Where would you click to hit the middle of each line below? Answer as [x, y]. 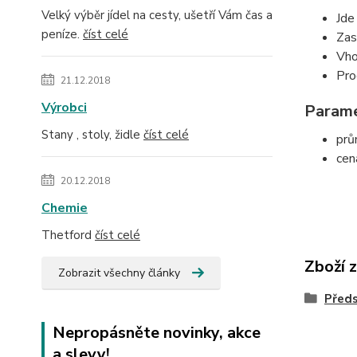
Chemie [65, 208]
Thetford [68, 235]
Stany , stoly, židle [92, 135]
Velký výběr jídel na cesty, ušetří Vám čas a [157, 15]
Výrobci [64, 108]
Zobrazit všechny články [119, 273]
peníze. [62, 34]
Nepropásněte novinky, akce [157, 333]
